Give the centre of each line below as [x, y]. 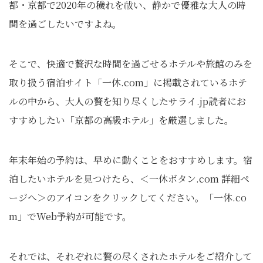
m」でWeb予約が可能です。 [70, 216]
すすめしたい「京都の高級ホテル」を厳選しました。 [121, 120]
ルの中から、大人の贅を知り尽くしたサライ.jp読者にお [127, 101]
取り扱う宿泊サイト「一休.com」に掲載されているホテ [128, 82]
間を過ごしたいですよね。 [65, 23]
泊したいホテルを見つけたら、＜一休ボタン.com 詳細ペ [129, 178]
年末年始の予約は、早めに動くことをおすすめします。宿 [131, 160]
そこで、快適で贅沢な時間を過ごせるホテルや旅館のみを [131, 63]
